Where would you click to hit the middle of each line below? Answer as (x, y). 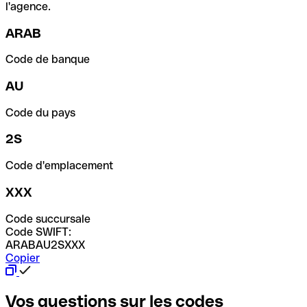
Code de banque (48, 60)
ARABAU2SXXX (45, 245)
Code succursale (48, 219)
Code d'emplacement (60, 166)
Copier (23, 258)
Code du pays (40, 112)
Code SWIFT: (38, 232)
